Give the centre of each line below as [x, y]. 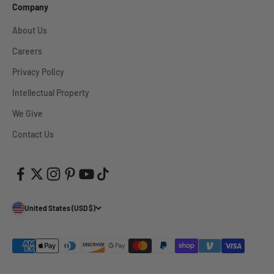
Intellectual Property [51, 93]
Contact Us [33, 134]
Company [30, 7]
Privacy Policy [38, 72]
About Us [30, 30]
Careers [27, 51]
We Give [28, 113]
